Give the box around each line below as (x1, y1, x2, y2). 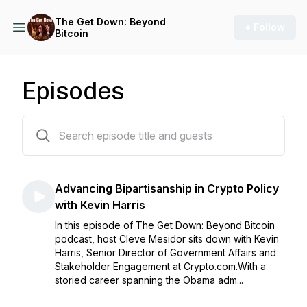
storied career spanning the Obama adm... (55, 274, 243, 286)
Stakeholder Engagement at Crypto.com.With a (55, 260, 266, 272)
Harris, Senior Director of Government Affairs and (55, 247, 276, 258)
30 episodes (21, 119, 78, 130)
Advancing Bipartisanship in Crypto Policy (55, 182, 279, 195)
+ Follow (245, 21, 285, 33)
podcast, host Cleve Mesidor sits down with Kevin (55, 233, 279, 245)
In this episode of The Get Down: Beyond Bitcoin (55, 219, 275, 231)
